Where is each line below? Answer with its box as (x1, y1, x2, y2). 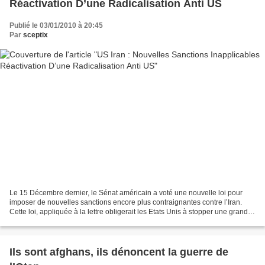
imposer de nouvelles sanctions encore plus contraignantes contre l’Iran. (9, 198, 242, 207)
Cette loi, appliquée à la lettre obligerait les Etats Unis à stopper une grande (9, 208, 252, 216)
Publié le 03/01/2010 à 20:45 (9, 21, 103, 30)
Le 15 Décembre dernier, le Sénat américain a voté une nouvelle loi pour (9, 189, 243, 198)
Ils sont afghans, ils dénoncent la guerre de (9, 246, 228, 258)
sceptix (23, 30, 48, 39)
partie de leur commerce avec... (9, 217, 110, 226)
